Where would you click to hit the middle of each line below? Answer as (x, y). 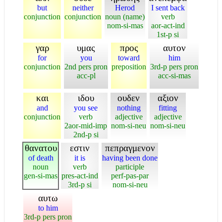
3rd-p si (80, 184)
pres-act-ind (80, 175)
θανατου (41, 148)
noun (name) (125, 16)
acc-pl (86, 75)
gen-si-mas (41, 175)
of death (41, 158)
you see (86, 108)
